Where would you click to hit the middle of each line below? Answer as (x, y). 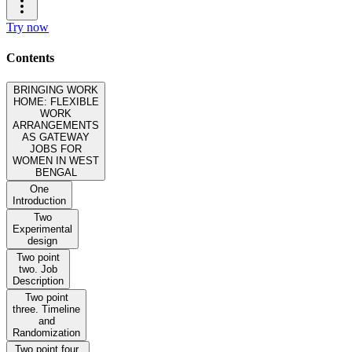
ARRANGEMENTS (56, 126)
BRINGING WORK (56, 90)
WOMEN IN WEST (56, 161)
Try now (27, 27)
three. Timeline (46, 310)
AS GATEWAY (56, 137)
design (42, 241)
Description (38, 281)
